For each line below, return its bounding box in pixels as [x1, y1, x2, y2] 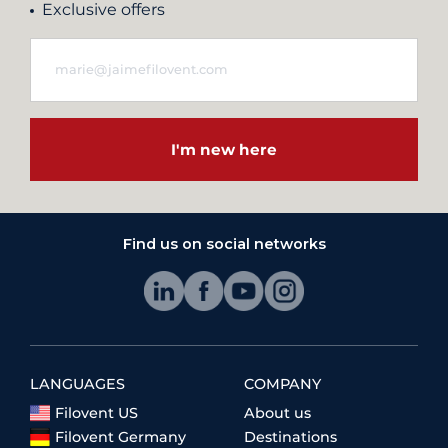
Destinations [244, 427, 337, 446]
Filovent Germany [55, 427, 186, 446]
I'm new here [171, 139, 277, 159]
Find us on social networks [122, 234, 326, 253]
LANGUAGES [30, 374, 125, 393]
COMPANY [244, 374, 321, 393]
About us [244, 403, 311, 422]
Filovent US [55, 403, 138, 422]
